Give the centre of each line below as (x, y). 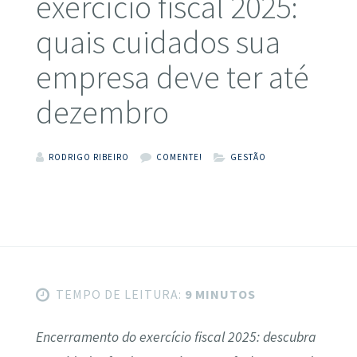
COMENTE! (179, 157)
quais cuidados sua (158, 42)
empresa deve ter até (172, 77)
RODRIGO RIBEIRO (88, 157)
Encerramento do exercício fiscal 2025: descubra (176, 337)
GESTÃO (248, 157)
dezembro (102, 112)
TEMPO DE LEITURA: (118, 294)
